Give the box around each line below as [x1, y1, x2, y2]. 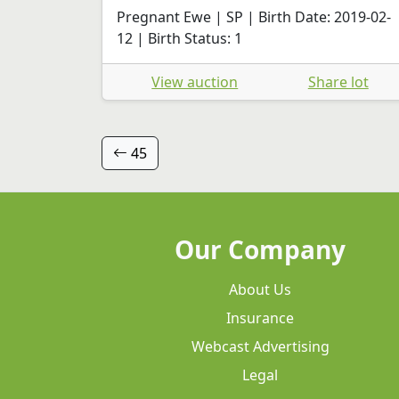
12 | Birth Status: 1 [117, 28, 242, 48]
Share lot [307, 71, 369, 92]
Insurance [226, 307, 294, 328]
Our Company [175, 232, 346, 266]
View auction [151, 71, 239, 92]
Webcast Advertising [191, 336, 330, 356]
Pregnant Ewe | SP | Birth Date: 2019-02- [117, 6, 391, 27]
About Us [229, 279, 291, 299]
